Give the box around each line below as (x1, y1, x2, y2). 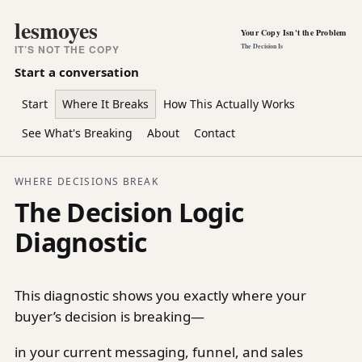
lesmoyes (15, 14, 98, 47)
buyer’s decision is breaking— (15, 307, 204, 326)
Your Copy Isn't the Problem (241, 27, 347, 38)
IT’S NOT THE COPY (15, 42, 119, 57)
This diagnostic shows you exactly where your (15, 286, 306, 305)
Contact (194, 125, 235, 141)
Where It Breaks (62, 96, 149, 112)
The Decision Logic (15, 195, 244, 229)
